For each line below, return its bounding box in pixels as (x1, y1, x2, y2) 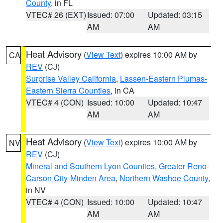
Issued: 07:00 (87, 9, 134, 20)
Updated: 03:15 (148, 9, 203, 20)
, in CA (111, 85, 134, 96)
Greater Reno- (159, 160, 209, 172)
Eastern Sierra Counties (26, 85, 111, 96)
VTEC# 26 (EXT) (26, 9, 86, 20)
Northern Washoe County (119, 172, 208, 184)
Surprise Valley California (26, 73, 116, 84)
